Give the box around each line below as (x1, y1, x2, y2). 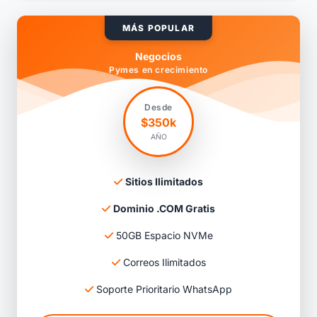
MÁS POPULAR (122, 23, 195, 34)
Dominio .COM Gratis (113, 202, 215, 215)
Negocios (135, 50, 182, 63)
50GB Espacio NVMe (113, 229, 213, 242)
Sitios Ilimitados (125, 175, 203, 188)
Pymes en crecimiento (109, 64, 208, 76)
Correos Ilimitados (120, 256, 206, 269)
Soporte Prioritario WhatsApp (93, 283, 232, 296)
